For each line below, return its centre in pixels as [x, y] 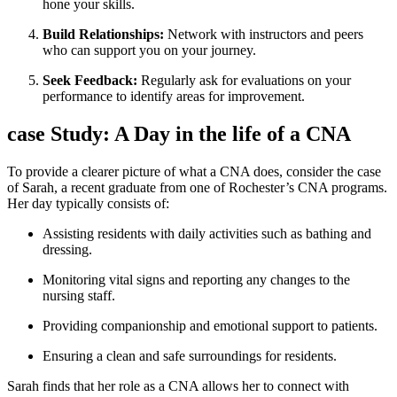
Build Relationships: [103, 35]
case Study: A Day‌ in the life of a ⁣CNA [179, 134]
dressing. [67, 250]
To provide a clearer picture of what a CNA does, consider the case [194, 172]
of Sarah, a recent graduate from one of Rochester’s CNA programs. [197, 188]
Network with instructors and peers [264, 35]
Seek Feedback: [90, 81]
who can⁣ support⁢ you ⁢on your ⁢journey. [149, 51]
